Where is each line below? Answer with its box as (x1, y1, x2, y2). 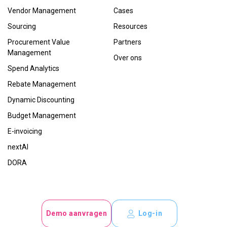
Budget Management (8, 111, 76, 120)
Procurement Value (8, 37, 70, 46)
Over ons (113, 53, 142, 62)
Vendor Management (8, 6, 76, 15)
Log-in (134, 209, 163, 218)
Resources (113, 22, 147, 30)
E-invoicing (8, 127, 42, 135)
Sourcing (8, 22, 36, 30)
